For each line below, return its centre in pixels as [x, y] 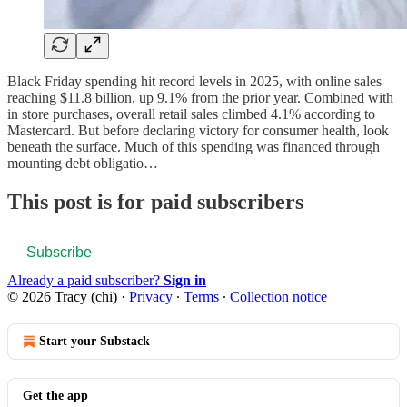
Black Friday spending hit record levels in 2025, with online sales [194, 81]
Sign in [185, 280]
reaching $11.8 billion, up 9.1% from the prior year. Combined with [200, 97]
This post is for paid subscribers [155, 201]
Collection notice [278, 296]
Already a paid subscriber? [85, 280]
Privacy [151, 296]
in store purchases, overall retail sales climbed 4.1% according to [191, 114]
